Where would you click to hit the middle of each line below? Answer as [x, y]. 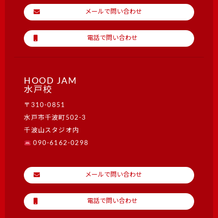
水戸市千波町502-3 [59, 118]
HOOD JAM [51, 82]
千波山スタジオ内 [52, 131]
